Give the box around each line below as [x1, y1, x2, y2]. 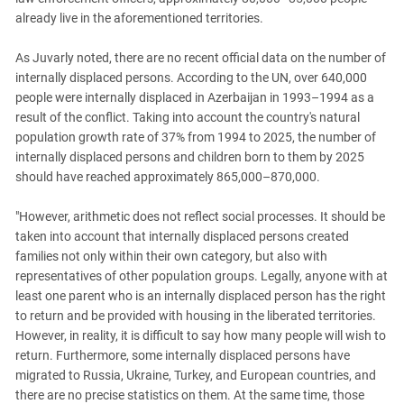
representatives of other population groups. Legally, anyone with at [15, 269, 388, 283]
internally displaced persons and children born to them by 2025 [15, 150, 364, 164]
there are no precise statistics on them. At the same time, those [15, 388, 364, 402]
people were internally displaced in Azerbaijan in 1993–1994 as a [15, 90, 374, 105]
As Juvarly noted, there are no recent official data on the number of [15, 50, 386, 65]
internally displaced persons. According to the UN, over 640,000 [15, 70, 367, 85]
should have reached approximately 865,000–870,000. [15, 170, 320, 184]
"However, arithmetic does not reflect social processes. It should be [15, 209, 385, 224]
